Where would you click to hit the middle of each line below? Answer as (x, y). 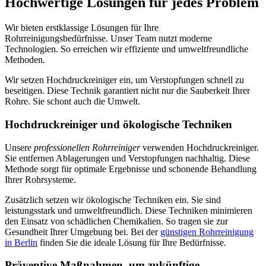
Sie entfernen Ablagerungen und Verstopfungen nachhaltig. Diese (127, 158)
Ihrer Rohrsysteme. (40, 179)
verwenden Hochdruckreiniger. (199, 147)
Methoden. (25, 60)
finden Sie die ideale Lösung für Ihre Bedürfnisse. (132, 242)
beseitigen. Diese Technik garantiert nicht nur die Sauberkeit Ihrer (127, 91)
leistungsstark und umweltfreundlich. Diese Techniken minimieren (129, 210)
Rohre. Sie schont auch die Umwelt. (72, 102)
